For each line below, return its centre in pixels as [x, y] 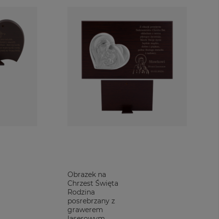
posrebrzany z [91, 201]
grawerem [85, 210]
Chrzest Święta [93, 183]
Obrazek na [87, 175]
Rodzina [81, 192]
